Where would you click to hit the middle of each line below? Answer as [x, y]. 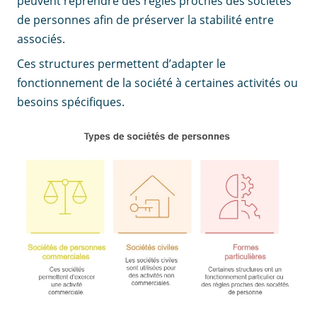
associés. [41, 39]
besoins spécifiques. [71, 102]
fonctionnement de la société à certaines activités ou [157, 82]
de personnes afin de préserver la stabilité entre [145, 19]
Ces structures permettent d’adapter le [121, 63]
